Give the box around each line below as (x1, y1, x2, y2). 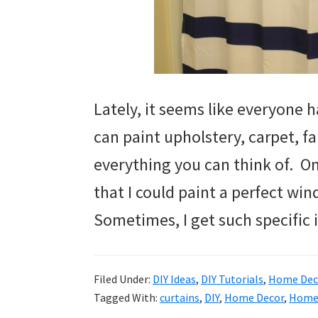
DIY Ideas (153, 272, 196, 287)
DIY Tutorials (201, 272, 263, 287)
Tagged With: (94, 290, 160, 305)
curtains (160, 290, 199, 305)
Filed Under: (94, 272, 153, 287)
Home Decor (224, 290, 284, 305)
